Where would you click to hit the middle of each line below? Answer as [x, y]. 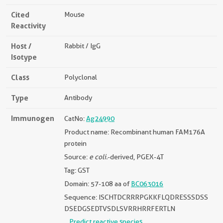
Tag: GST [77, 170]
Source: [77, 157]
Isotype [24, 57]
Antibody [78, 98]
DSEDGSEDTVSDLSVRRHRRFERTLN [120, 209]
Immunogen [33, 118]
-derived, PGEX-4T [136, 157]
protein [75, 144]
